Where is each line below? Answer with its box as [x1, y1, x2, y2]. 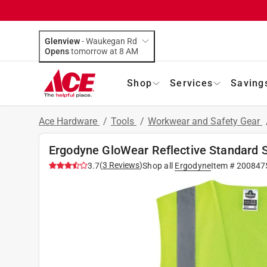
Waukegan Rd [86, 36, 137, 46]
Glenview [45, 36, 80, 46]
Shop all [142, 160, 173, 170]
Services [170, 77, 213, 89]
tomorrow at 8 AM [126, 46, 138, 56]
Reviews [107, 160, 139, 170]
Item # [211, 160, 237, 170]
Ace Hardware [39, 115, 100, 127]
